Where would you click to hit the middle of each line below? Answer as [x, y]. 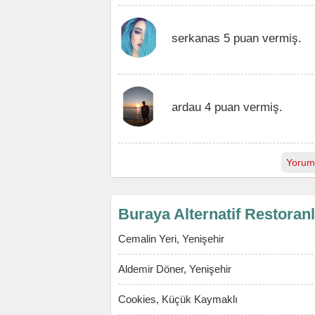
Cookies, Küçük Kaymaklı [178, 299]
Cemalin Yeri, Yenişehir [171, 239]
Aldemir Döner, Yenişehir [175, 269]
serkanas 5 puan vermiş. [237, 38]
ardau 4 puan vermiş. [227, 107]
